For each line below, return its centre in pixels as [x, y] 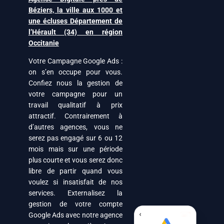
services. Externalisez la [75, 193]
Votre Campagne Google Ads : [75, 61]
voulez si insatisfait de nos [75, 182]
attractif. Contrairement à [75, 116]
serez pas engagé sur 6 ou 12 [75, 138]
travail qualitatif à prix [75, 105]
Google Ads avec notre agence [75, 215]
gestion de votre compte [75, 204]
